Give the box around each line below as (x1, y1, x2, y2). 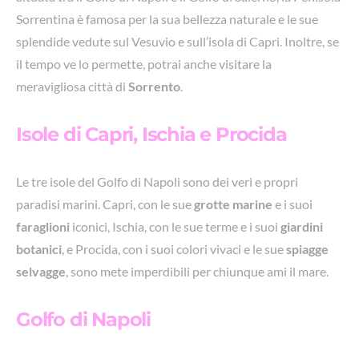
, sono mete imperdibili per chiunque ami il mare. (66, 263, 329, 279)
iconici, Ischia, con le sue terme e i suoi (70, 218, 280, 234)
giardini (280, 218, 323, 234)
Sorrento (128, 78, 180, 94)
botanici (16, 240, 62, 256)
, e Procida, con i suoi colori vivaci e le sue (62, 240, 286, 256)
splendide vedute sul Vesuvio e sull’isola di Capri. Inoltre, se (16, 33, 339, 49)
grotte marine (194, 196, 272, 212)
